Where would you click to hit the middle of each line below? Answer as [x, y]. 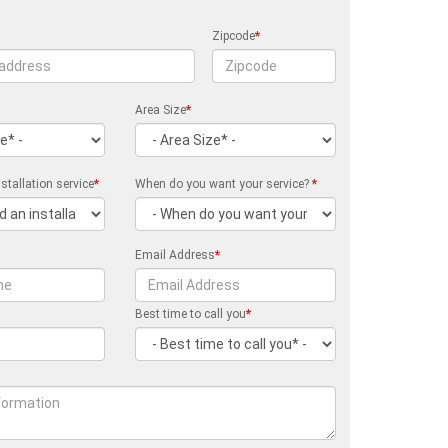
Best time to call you [191, 314]
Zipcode [234, 36]
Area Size [161, 110]
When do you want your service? [224, 184]
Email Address [175, 255]
